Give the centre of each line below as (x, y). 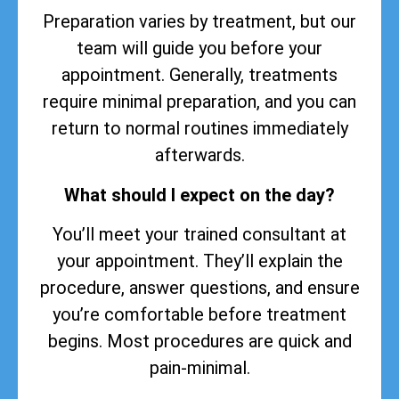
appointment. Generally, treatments (199, 75)
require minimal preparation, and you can (199, 102)
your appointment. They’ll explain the (199, 261)
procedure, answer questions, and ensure (199, 287)
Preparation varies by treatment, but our (199, 22)
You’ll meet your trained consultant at (199, 234)
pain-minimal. (199, 367)
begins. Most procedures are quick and (199, 341)
